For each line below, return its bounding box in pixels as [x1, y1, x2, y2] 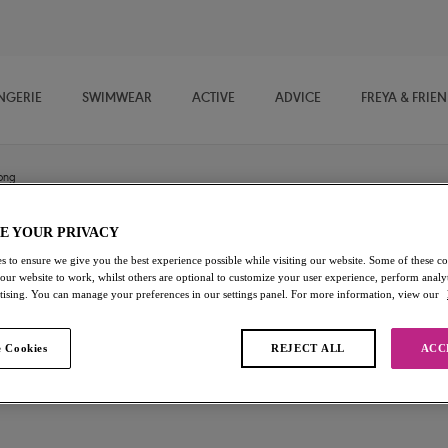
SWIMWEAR [81, 92, 152, 107]
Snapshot [224, 247, 313, 272]
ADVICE [274, 92, 321, 107]
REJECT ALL [271, 341, 345, 354]
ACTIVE [191, 92, 235, 107]
